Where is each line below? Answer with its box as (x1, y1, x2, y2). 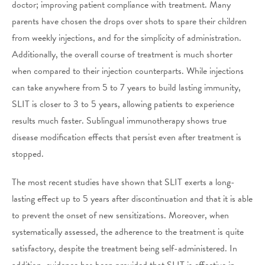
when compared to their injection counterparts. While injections (12, 63, 244, 78)
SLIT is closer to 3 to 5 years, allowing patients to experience (12, 96, 234, 111)
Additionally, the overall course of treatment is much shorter (12, 47, 232, 62)
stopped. (12, 146, 44, 161)
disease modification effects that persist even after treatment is (12, 130, 241, 144)
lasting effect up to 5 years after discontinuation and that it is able (12, 191, 253, 206)
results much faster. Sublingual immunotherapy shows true (12, 113, 227, 128)
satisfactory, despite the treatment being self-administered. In (12, 241, 237, 256)
